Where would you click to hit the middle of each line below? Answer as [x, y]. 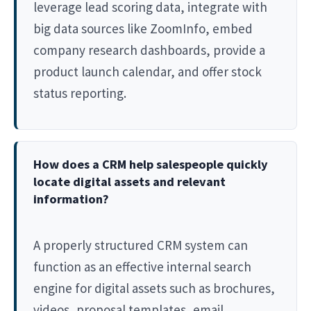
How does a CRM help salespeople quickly [151, 164]
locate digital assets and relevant [129, 181]
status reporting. [80, 93]
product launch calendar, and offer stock [148, 71]
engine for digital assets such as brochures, [154, 288]
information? [71, 199]
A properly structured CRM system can [141, 245]
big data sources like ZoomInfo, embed [143, 28]
